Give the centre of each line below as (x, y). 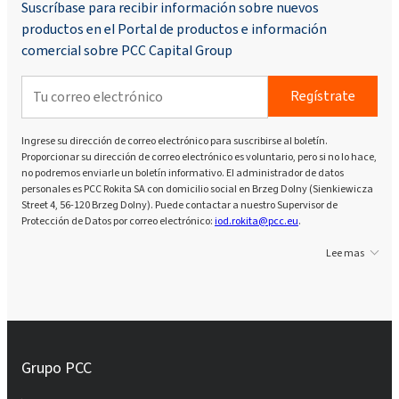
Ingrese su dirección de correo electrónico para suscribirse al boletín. (175, 140)
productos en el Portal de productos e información (174, 28)
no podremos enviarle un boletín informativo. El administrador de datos (183, 172)
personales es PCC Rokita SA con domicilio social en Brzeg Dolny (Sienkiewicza (197, 188)
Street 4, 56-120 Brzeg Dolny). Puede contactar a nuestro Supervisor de (179, 204)
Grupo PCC (57, 367)
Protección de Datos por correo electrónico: (118, 220)
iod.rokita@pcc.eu (256, 220)
